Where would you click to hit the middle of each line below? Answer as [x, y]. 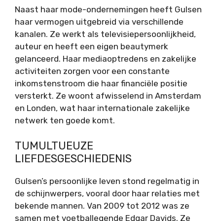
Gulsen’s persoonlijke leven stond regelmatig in [107, 181]
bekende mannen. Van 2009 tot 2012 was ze [102, 205]
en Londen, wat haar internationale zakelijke [102, 108]
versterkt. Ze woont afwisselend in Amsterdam [108, 96]
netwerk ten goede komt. [65, 121]
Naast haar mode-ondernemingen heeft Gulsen [108, 10]
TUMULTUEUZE [54, 146]
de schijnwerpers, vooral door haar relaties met [107, 193]
